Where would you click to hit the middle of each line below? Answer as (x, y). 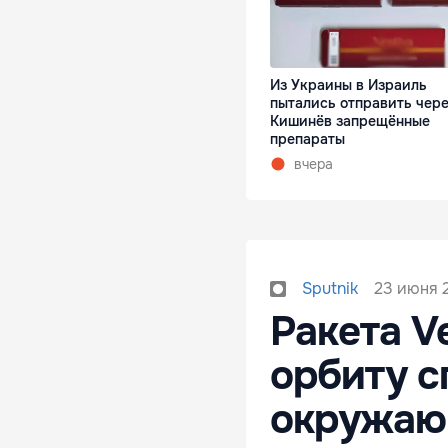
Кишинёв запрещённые (350, 121)
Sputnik (330, 289)
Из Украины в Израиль (348, 85)
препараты (307, 139)
